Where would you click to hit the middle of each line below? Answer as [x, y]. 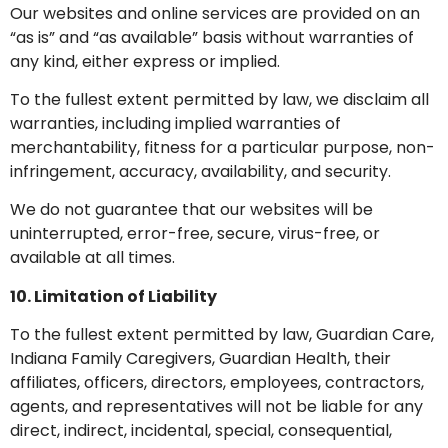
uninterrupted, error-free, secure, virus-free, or [195, 234]
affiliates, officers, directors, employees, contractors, [217, 383]
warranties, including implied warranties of [175, 124]
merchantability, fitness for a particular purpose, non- [222, 148]
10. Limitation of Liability [113, 296]
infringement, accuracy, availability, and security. [200, 172]
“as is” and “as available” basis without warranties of [212, 37]
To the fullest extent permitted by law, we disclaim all [219, 100]
